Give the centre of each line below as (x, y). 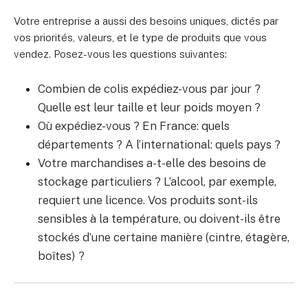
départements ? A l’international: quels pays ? (159, 145)
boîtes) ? (61, 256)
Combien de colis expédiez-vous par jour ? (149, 89)
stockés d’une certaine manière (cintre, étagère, (164, 238)
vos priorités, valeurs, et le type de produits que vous (140, 38)
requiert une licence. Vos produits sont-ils (148, 200)
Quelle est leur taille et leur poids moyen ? (149, 108)
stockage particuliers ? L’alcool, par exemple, (157, 182)
